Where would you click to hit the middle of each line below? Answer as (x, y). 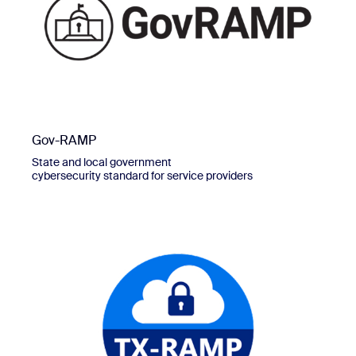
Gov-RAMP (64, 140)
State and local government (102, 162)
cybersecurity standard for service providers (142, 175)
